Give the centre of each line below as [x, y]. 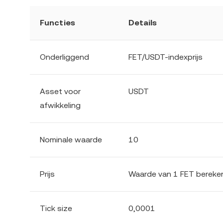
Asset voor [60, 91]
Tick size [56, 208]
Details [143, 23]
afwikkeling [60, 105]
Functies [57, 23]
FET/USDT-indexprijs [166, 57]
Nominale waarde [71, 140]
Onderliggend [64, 57]
